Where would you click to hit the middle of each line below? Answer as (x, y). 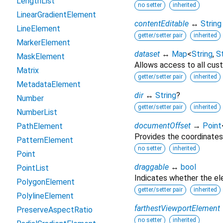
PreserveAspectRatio (55, 210)
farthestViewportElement (177, 209)
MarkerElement (43, 43)
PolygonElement (46, 182)
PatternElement (45, 140)
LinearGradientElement (56, 15)
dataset (147, 54)
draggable (152, 167)
